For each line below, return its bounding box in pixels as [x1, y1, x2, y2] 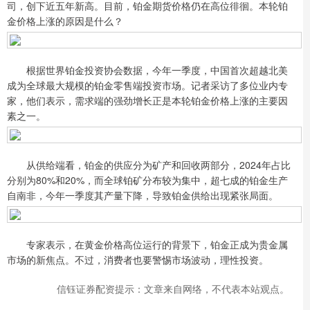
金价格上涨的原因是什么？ [7, 13, 123, 28]
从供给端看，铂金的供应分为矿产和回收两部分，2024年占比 [7, 157, 291, 172]
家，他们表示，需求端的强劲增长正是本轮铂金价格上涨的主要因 [7, 93, 288, 107]
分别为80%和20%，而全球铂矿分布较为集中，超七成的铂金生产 [7, 172, 288, 187]
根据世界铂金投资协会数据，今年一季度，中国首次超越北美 [7, 62, 288, 77]
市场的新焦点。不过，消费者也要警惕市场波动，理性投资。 [7, 252, 268, 266]
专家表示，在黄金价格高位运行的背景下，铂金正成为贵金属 [7, 237, 288, 251]
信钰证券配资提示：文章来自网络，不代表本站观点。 [57, 281, 289, 295]
